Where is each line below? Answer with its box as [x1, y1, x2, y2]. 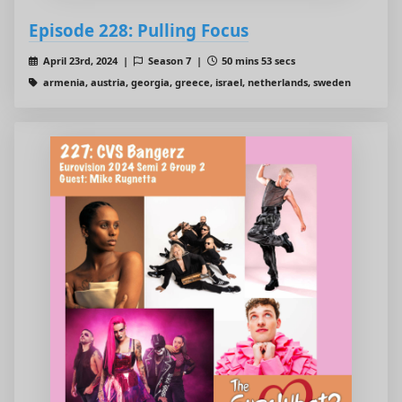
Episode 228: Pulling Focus [29, 19, 249, 42]
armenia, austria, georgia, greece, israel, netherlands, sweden [39, 75, 351, 90]
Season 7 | [144, 54, 207, 68]
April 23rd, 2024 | [39, 54, 134, 68]
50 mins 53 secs [219, 54, 296, 68]
